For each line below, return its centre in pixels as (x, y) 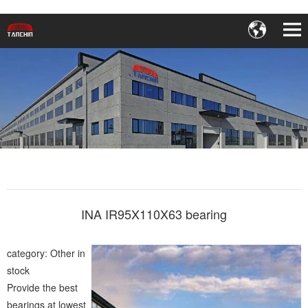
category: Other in (46, 253)
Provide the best (42, 287)
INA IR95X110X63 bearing (154, 214)
